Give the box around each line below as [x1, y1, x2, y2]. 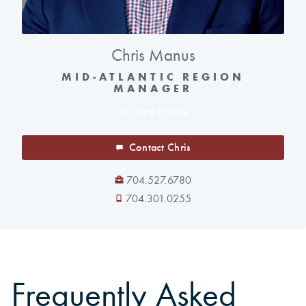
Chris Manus [111, 45, 195, 66]
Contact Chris [128, 140, 191, 154]
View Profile [131, 105, 189, 119]
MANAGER [113, 82, 193, 96]
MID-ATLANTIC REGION [61, 70, 245, 84]
